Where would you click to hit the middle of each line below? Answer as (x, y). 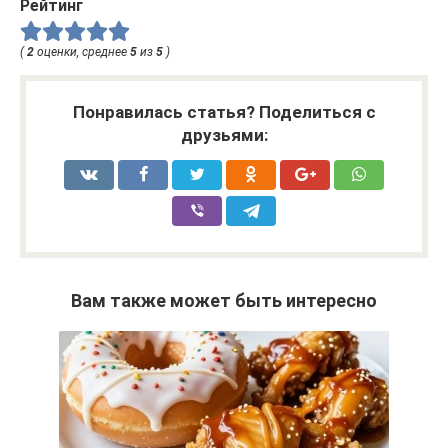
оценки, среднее (82, 52)
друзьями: (224, 135)
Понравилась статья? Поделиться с (224, 112)
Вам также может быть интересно (224, 301)
